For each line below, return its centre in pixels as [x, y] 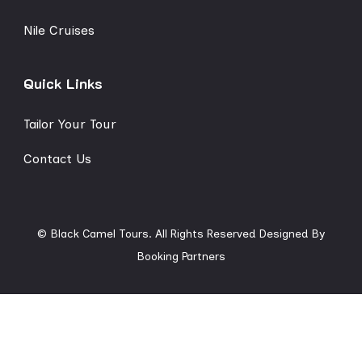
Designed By [290, 234]
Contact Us [57, 159]
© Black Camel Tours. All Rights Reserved [146, 234]
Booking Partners [181, 257]
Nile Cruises [59, 31]
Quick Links [63, 84]
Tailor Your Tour [70, 124]
